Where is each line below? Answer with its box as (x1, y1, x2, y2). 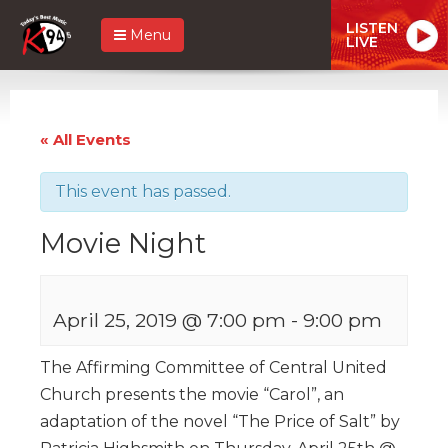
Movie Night (40, 226, 206, 260)
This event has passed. (55, 181, 231, 201)
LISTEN (346, 18, 398, 37)
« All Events (40, 129, 131, 149)
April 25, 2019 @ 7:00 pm (53, 307, 286, 332)
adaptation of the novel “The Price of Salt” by (40, 411, 400, 431)
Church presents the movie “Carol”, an (40, 384, 344, 404)
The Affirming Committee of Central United (40, 357, 387, 377)
